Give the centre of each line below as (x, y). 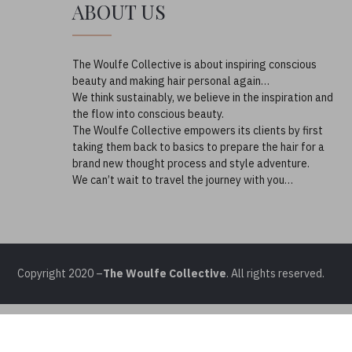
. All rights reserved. (275, 273)
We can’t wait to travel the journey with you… (183, 180)
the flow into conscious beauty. (148, 114)
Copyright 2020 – (60, 273)
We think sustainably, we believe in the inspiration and (203, 97)
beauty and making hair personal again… (171, 81)
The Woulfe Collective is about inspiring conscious (194, 64)
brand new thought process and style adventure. (191, 163)
